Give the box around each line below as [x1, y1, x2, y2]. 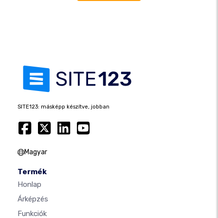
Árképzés [18, 195, 48, 204]
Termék [18, 167, 47, 177]
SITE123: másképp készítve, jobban [18, 104, 109, 110]
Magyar [24, 148, 47, 157]
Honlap [18, 180, 41, 189]
